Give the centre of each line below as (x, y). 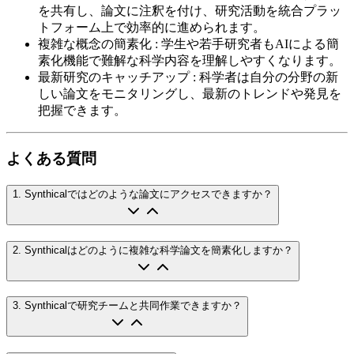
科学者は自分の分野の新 (269, 77)
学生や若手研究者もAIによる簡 (250, 44)
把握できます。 (82, 111)
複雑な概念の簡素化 (95, 44)
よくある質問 (51, 159)
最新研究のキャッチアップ (114, 77)
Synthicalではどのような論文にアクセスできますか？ (149, 194)
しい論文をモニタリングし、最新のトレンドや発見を (190, 94)
